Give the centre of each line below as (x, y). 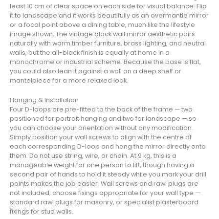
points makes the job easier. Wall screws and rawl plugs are (104, 183)
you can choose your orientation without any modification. (101, 128)
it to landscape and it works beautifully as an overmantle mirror (109, 16)
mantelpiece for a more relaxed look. (69, 81)
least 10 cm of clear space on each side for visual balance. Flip (108, 6)
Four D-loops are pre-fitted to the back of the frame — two (101, 109)
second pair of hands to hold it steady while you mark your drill (108, 174)
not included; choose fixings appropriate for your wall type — (105, 193)
